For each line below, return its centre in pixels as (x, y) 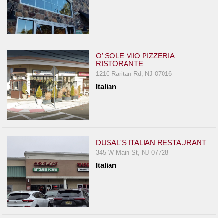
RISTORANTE (120, 64)
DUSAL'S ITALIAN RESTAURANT (151, 143)
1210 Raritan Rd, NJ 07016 (134, 74)
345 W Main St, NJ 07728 (132, 153)
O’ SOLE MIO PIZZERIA (135, 56)
